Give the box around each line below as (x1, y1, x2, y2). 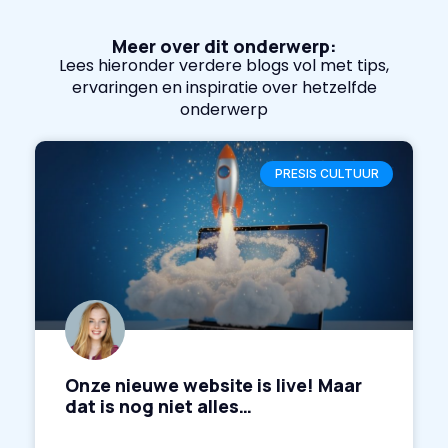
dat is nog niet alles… (65, 393, 252, 418)
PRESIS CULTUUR (274, 166, 379, 182)
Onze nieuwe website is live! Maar (65, 372, 362, 397)
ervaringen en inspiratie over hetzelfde (71, 75, 377, 99)
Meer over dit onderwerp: (111, 33, 337, 58)
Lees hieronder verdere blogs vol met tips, (59, 53, 389, 77)
